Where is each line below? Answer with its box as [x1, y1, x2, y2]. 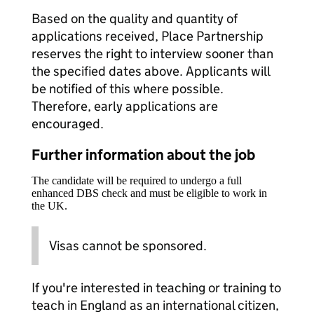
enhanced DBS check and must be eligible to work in [32, 187, 267, 199]
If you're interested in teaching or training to [32, 280, 281, 296]
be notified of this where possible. [32, 81, 224, 97]
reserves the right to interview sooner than [32, 46, 273, 62]
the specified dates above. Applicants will [32, 63, 270, 79]
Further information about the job [32, 146, 255, 164]
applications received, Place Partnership [32, 28, 264, 44]
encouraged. [32, 116, 104, 132]
